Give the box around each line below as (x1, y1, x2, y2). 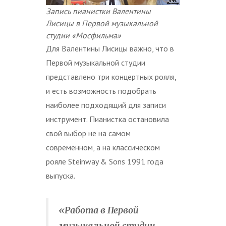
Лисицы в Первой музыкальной (46, 18, 158, 28)
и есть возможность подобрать (46, 85, 156, 96)
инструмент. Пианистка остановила (46, 114, 169, 124)
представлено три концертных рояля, (46, 71, 176, 82)
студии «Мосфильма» (46, 30, 121, 40)
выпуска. (46, 170, 75, 181)
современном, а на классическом (46, 142, 160, 152)
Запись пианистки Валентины (46, 6, 151, 16)
